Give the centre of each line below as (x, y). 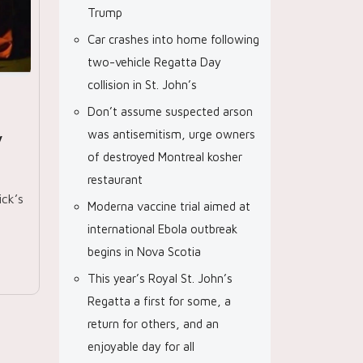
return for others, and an (153, 324)
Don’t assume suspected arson (170, 111)
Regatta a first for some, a (159, 301)
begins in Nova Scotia (144, 252)
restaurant (115, 179)
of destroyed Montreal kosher (165, 157)
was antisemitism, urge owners (171, 134)
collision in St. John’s (142, 85)
